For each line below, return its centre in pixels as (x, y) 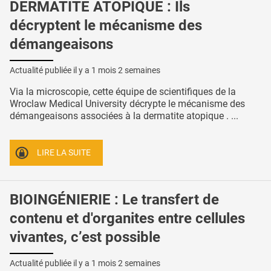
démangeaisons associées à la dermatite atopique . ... (124, 116)
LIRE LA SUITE (64, 152)
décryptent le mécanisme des (106, 26)
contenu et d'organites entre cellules (127, 219)
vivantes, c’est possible (85, 237)
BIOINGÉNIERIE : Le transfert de (114, 200)
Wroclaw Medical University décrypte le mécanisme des (127, 104)
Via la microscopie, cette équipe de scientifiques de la (123, 92)
